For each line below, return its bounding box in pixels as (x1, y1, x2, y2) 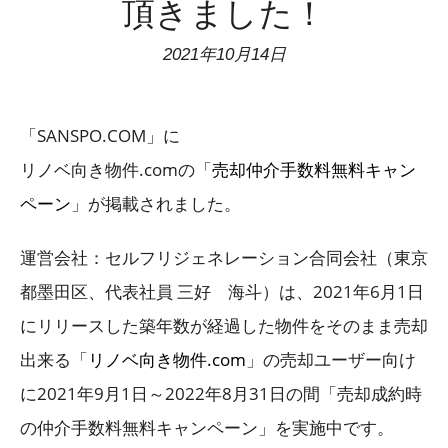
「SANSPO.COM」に (20, 124, 180, 148)
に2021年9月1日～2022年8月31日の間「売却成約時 (20, 382, 422, 406)
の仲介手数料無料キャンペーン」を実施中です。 (20, 416, 394, 440)
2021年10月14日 (162, 45, 286, 65)
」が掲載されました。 (71, 192, 241, 216)
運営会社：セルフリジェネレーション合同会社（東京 (20, 246, 428, 270)
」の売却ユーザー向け (246, 348, 416, 372)
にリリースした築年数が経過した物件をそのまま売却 (20, 314, 428, 338)
